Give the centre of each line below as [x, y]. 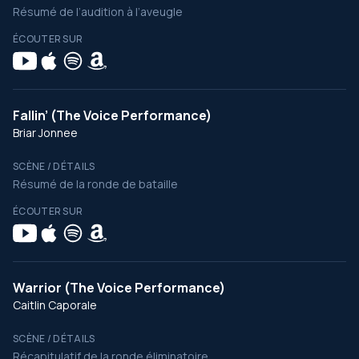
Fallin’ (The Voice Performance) [112, 115]
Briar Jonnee [45, 133]
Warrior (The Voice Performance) [119, 288]
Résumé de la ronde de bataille [95, 184]
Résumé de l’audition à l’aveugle [98, 12]
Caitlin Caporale [55, 305]
